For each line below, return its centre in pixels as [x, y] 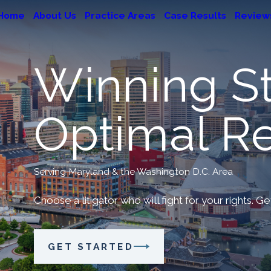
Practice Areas [120, 15]
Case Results [195, 15]
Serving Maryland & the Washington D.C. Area [133, 172]
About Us [54, 15]
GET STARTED [91, 246]
